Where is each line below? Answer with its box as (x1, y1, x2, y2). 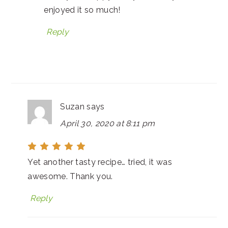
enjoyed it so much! (44, 5, 121, 15)
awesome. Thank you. (27, 172, 113, 181)
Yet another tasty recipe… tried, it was (27, 157, 172, 167)
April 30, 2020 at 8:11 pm (60, 119, 155, 128)
